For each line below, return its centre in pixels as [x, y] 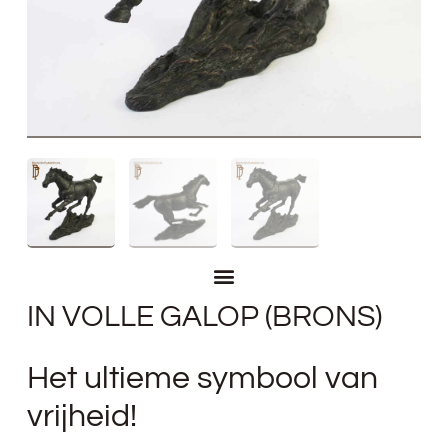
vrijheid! [81, 416]
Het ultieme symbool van [202, 378]
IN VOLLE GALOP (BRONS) [204, 317]
